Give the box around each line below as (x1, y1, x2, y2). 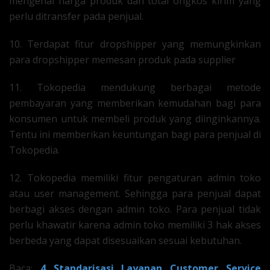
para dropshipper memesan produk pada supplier (9, 53, 236, 66)
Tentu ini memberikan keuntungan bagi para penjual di (9, 128, 261, 141)
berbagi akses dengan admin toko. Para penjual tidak (9, 202, 261, 216)
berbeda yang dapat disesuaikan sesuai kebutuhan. (9, 234, 242, 247)
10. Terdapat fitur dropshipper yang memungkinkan (9, 37, 261, 51)
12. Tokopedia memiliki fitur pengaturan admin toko (9, 171, 261, 184)
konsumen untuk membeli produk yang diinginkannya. (9, 112, 261, 125)
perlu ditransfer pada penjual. (9, 10, 143, 23)
